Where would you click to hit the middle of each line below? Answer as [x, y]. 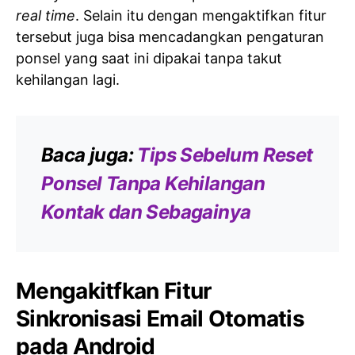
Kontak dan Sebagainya [146, 212]
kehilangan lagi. [68, 80]
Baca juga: [90, 155]
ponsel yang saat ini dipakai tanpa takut [149, 59]
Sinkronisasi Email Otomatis [160, 319]
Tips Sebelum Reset [225, 155]
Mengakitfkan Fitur [114, 291]
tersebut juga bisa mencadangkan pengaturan [170, 37]
